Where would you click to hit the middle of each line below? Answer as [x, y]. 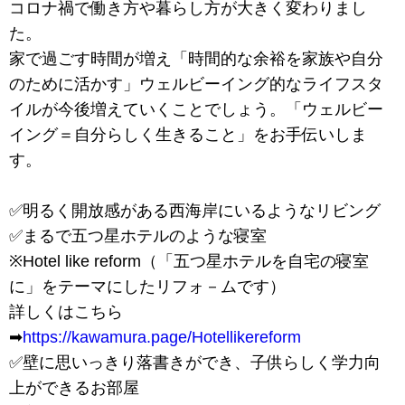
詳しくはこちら [66, 311]
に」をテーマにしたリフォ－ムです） [147, 286]
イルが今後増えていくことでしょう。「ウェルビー [196, 109]
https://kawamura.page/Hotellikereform [162, 337]
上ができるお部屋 [74, 387]
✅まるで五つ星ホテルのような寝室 [138, 235]
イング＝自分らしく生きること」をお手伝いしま [188, 134]
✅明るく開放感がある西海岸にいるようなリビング [195, 210]
